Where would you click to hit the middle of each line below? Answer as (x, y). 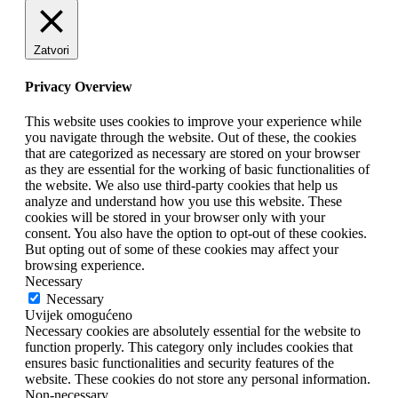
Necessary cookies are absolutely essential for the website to (193, 330)
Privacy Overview (79, 86)
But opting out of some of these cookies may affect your (182, 249)
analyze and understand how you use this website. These (183, 201)
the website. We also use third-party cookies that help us (181, 185)
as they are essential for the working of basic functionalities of (197, 169)
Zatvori (52, 51)
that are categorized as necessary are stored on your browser (192, 153)
